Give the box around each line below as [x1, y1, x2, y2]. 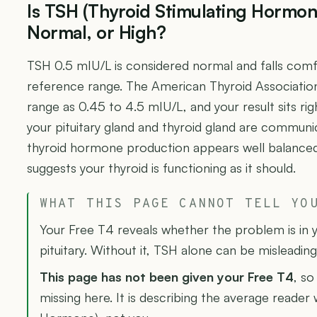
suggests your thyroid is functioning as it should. [27, 159, 296, 175]
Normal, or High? [27, 21, 166, 43]
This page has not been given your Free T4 [40, 268, 294, 284]
